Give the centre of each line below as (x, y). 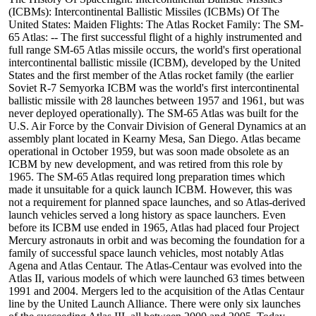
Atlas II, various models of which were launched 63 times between (157, 279)
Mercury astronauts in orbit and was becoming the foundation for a (157, 241)
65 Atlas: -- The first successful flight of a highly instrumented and (155, 37)
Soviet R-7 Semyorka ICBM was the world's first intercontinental (154, 88)
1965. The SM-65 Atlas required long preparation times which (147, 177)
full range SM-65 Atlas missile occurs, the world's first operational (155, 50)
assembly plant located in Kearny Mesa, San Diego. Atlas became (154, 139)
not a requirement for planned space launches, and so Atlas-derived (157, 202)
